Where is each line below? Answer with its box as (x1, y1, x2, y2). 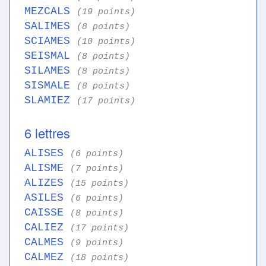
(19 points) (77, 7, 135, 17)
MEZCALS (24, 5, 77, 18)
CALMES (24, 236, 70, 249)
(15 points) (70, 179, 129, 189)
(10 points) (77, 37, 135, 47)
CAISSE (24, 207, 70, 219)
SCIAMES (24, 35, 77, 47)
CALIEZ (24, 221, 70, 234)
